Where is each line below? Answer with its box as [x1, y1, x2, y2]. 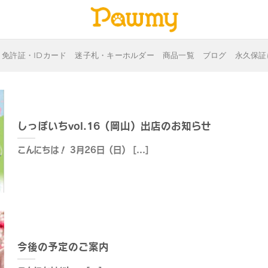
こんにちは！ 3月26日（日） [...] [17, 144, 149, 156]
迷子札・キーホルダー [75, 50, 154, 60]
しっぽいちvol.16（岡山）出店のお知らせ [17, 120, 211, 133]
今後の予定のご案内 [17, 240, 109, 254]
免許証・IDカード [2, 50, 67, 60]
